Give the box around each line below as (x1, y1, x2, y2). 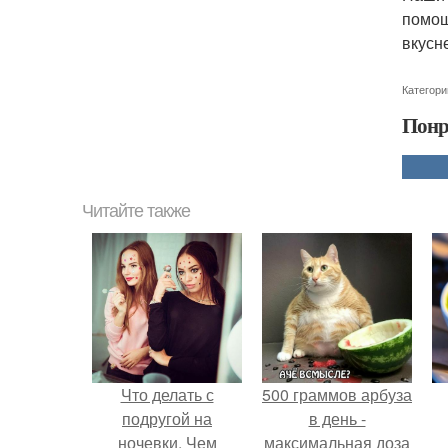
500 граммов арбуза (262, 383, 412, 406)
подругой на (122, 407, 212, 430)
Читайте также (82, 201, 190, 221)
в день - (308, 407, 366, 430)
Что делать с (120, 383, 214, 406)
